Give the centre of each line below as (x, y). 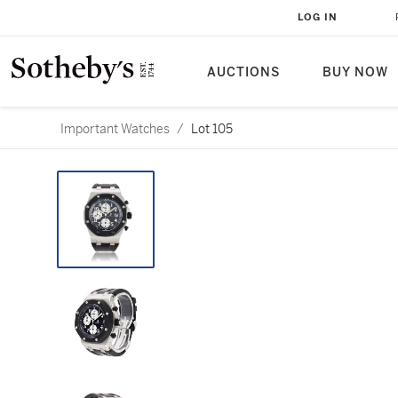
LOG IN (318, 17)
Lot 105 (212, 129)
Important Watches (115, 129)
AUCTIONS (243, 72)
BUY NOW (355, 72)
